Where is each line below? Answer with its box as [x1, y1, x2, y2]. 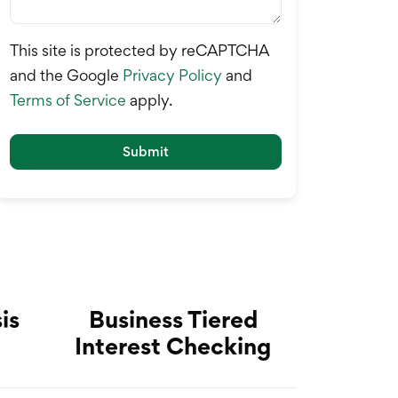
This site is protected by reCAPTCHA [10, 41, 269, 60]
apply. [126, 91, 172, 109]
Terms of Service [10, 91, 126, 109]
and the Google [10, 66, 123, 84]
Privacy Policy [123, 66, 222, 84]
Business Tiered [88, 305, 258, 333]
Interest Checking [75, 331, 271, 360]
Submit [123, 143, 169, 160]
